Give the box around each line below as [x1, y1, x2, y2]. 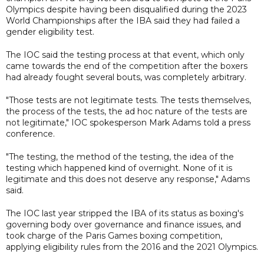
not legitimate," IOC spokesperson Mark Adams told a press [6, 117, 250, 128]
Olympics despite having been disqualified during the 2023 [6, 4, 247, 15]
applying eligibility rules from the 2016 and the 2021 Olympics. [6, 241, 258, 252]
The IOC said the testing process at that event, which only [6, 49, 245, 60]
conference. [6, 128, 55, 139]
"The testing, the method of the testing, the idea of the [6, 151, 234, 162]
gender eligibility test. [6, 26, 94, 37]
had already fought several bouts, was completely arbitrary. [6, 71, 246, 82]
